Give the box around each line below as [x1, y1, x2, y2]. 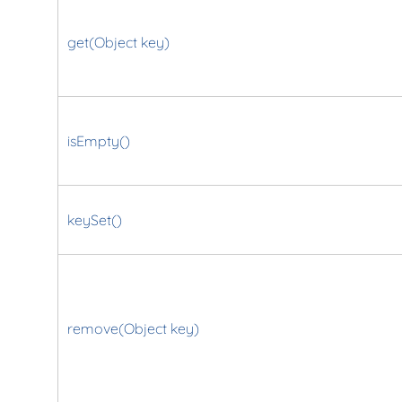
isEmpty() [66, 131, 130, 150]
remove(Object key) [66, 319, 199, 337]
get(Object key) [66, 32, 170, 51]
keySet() [66, 210, 122, 229]
